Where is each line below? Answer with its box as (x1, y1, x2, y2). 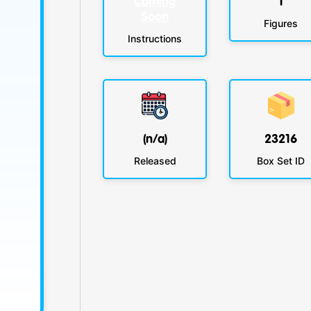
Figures (264, 17, 299, 30)
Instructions (128, 33, 183, 45)
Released (133, 155, 176, 167)
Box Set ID (257, 155, 305, 167)
